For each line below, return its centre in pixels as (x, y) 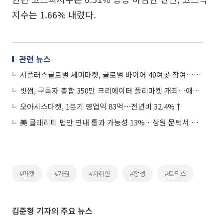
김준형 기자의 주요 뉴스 (52, 211)
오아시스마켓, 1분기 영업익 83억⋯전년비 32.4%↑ (101, 107)
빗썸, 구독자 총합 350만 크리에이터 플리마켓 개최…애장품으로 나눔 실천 (196, 91)
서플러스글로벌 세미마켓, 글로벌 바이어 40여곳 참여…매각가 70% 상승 (197, 75)
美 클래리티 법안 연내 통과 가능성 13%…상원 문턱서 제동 (195, 122)
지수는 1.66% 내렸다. (54, 15)
